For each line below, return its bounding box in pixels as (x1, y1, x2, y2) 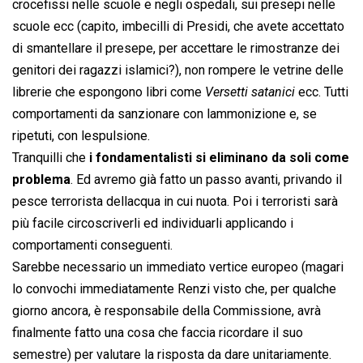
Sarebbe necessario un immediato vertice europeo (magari (12, 259, 344, 275)
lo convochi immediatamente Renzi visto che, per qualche (12, 281, 336, 297)
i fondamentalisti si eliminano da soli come (89, 150, 349, 166)
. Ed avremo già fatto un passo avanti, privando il (70, 172, 342, 188)
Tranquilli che (12, 150, 89, 166)
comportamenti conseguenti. (12, 237, 173, 254)
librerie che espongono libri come (12, 84, 205, 100)
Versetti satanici (205, 84, 295, 100)
